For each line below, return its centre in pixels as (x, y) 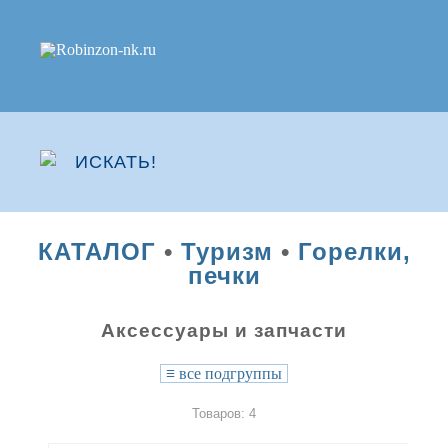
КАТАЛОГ (96, 251)
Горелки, (354, 251)
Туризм (226, 251)
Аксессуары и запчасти (224, 330)
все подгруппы (228, 374)
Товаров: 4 (224, 414)
